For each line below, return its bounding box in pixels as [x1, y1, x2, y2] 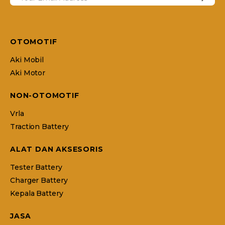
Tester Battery [10, 163, 62, 172]
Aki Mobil [10, 55, 44, 64]
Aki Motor [10, 68, 46, 77]
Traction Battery [10, 122, 69, 131]
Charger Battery [10, 176, 68, 185]
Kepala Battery [10, 189, 63, 198]
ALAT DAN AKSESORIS [10, 145, 103, 154]
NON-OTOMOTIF [10, 91, 79, 100]
